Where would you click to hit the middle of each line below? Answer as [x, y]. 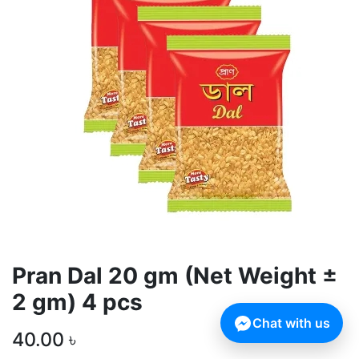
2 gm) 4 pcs [77, 302]
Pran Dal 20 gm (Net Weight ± [175, 276]
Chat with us [291, 323]
